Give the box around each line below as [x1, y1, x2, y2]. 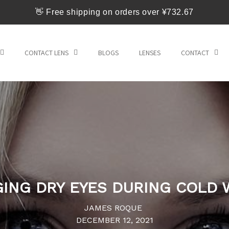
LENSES [139, 48, 161, 57]
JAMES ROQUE [84, 203, 145, 213]
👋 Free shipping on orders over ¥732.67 [35, 8, 194, 16]
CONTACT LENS [25, 48, 69, 57]
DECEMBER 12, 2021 [76, 215, 153, 225]
